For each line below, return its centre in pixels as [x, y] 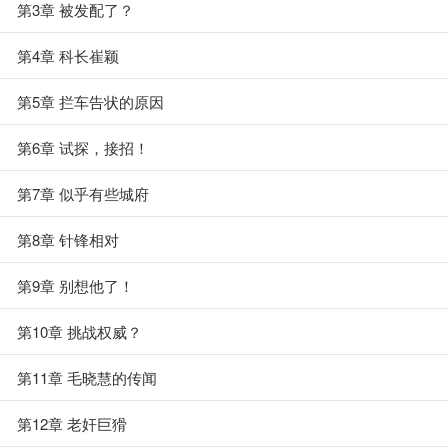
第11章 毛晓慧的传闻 [87, 377]
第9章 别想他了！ [75, 285]
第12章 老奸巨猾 [72, 423]
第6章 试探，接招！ [83, 147]
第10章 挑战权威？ [79, 331]
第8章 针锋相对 [68, 239]
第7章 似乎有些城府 [83, 193]
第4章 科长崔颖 [68, 55]
